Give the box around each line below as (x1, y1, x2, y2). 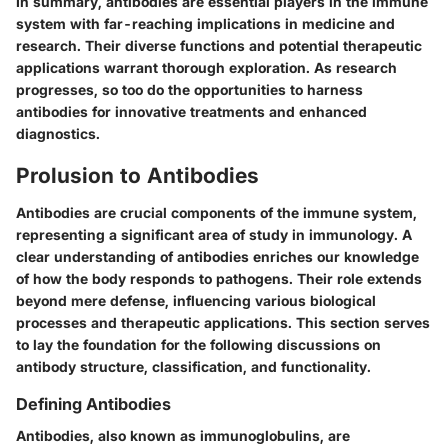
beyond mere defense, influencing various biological (16, 292, 376, 310)
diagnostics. (16, 124, 100, 142)
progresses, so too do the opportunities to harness (16, 80, 363, 98)
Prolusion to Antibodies (16, 162, 259, 188)
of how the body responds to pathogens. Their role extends (16, 270, 422, 288)
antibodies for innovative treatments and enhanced (16, 102, 367, 120)
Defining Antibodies (16, 394, 171, 415)
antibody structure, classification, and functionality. (16, 358, 371, 376)
